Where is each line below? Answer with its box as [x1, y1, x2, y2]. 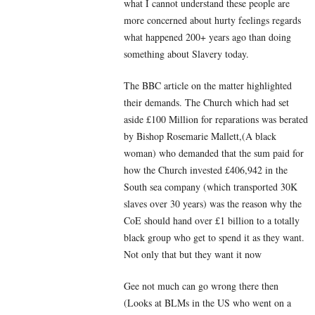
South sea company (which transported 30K [124, 179, 297, 193]
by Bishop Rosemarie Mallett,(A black [124, 129, 276, 143]
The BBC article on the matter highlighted [124, 78, 292, 92]
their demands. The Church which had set [124, 95, 289, 109]
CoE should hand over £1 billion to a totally [124, 213, 300, 227]
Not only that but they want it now [124, 247, 262, 261]
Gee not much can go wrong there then [124, 278, 278, 292]
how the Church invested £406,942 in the [124, 162, 288, 176]
